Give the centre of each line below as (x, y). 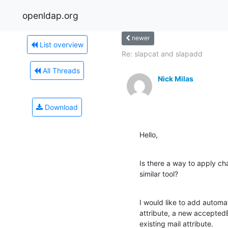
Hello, (149, 134)
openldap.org (50, 15)
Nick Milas (176, 78)
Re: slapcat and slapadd (162, 53)
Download (60, 107)
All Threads (60, 70)
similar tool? (159, 174)
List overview (60, 44)
